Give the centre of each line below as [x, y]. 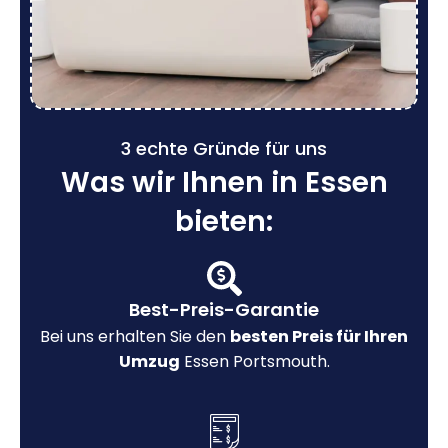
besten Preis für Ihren [319, 336]
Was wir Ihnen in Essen [224, 182]
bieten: [224, 221]
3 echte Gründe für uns [224, 148]
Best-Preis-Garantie [224, 309]
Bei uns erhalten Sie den [135, 336]
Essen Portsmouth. [254, 361]
